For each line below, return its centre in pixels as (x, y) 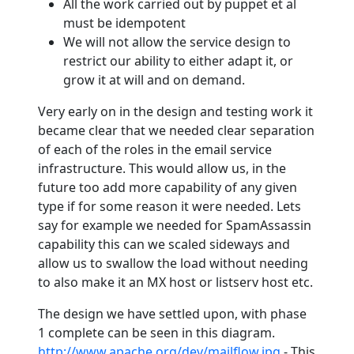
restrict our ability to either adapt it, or (178, 60)
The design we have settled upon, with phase (172, 313)
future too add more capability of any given (168, 187)
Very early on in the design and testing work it (175, 111)
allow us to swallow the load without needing (173, 263)
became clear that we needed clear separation (176, 130)
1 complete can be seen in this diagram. (156, 332)
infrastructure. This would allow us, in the (162, 168)
